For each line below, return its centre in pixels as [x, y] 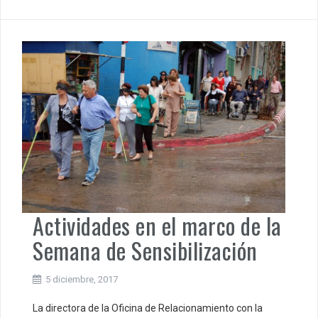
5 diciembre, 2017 [82, 280]
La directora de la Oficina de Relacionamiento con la [148, 308]
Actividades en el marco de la [157, 226]
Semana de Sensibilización [145, 251]
